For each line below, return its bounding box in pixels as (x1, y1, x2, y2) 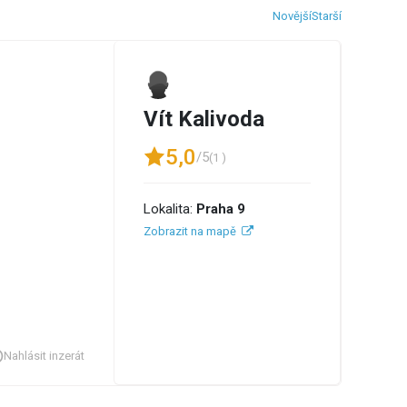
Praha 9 (196, 201, 245, 217)
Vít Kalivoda (144, 106, 264, 132)
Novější (273, 9, 312, 23)
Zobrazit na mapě (144, 224, 236, 238)
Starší (312, 9, 342, 23)
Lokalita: (144, 201, 196, 217)
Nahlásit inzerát (4, 349, 84, 363)
